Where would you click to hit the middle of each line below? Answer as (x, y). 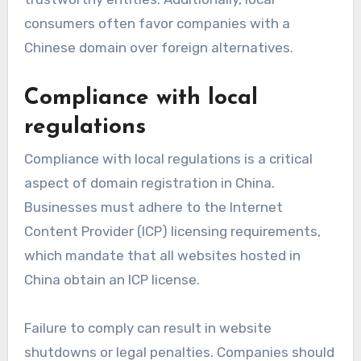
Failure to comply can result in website (147, 328)
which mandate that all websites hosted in (162, 256)
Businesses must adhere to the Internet (153, 207)
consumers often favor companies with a (157, 23)
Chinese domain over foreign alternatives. (158, 47)
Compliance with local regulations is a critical (168, 159)
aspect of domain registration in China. (149, 183)
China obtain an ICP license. (112, 280)
